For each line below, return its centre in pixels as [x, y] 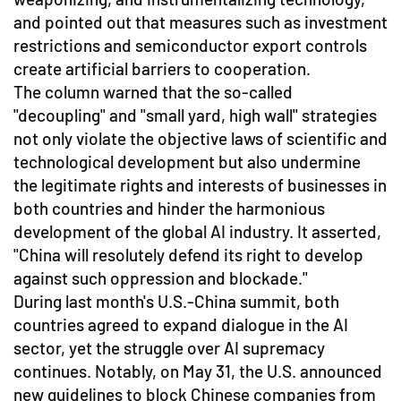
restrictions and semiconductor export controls [190, 45]
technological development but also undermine [187, 161]
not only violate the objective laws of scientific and [200, 138]
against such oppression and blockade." [161, 277]
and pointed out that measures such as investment [200, 21]
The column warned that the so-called [153, 91]
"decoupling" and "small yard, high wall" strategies [195, 115]
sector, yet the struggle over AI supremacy [169, 347]
